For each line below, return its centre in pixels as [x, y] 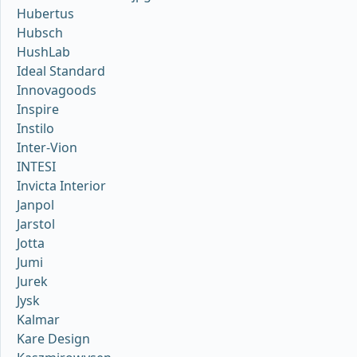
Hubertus [45, 13]
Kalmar [38, 319]
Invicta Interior [61, 185]
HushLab [43, 51]
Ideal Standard [61, 71]
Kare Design [53, 338]
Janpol [35, 204]
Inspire [38, 109]
